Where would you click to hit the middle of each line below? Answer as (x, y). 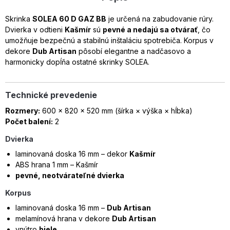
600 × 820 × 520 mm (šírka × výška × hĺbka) (116, 111)
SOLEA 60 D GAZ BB (69, 19)
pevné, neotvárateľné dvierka (70, 175)
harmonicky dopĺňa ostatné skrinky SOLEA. (77, 62)
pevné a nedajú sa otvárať (150, 30)
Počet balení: (29, 121)
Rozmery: (23, 111)
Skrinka (19, 19)
